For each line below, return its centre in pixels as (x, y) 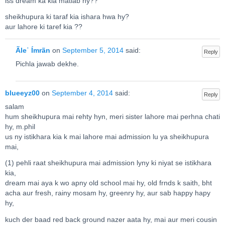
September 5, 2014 (93, 51)
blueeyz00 (22, 93)
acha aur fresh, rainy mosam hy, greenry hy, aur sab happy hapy (108, 193)
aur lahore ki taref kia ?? (44, 27)
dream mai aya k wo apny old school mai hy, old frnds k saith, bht (108, 183)
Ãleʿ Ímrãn (33, 51)
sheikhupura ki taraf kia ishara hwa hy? (67, 17)
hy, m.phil (20, 127)
